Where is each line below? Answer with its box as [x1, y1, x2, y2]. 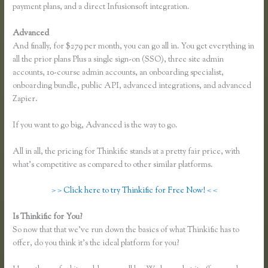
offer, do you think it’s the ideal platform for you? [13, 237, 179, 250]
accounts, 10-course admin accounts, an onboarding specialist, [13, 66, 224, 79]
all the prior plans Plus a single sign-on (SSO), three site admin [13, 53, 224, 66]
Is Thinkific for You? [13, 211, 84, 224]
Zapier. [13, 93, 38, 105]
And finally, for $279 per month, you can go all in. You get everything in [13, 40, 255, 53]
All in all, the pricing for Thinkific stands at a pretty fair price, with [13, 145, 240, 158]
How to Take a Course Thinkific [84, 211, 194, 224]
